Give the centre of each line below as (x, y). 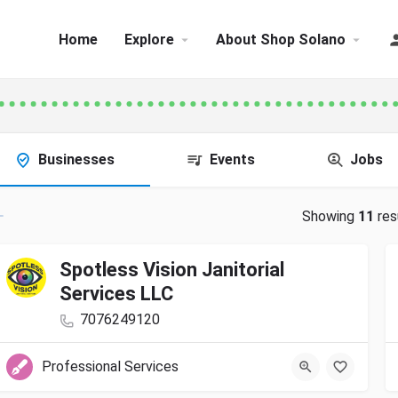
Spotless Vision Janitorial (172, 270)
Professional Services (110, 367)
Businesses (76, 160)
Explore (149, 39)
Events (232, 160)
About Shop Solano (281, 39)
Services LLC (116, 294)
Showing (330, 217)
